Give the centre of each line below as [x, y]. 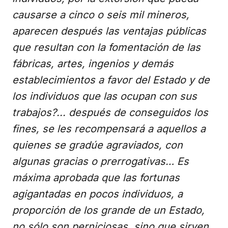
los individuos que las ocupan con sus [105, 96]
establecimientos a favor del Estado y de [111, 80]
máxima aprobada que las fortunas [96, 177]
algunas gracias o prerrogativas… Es [101, 161]
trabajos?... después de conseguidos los [110, 112]
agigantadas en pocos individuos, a [97, 194]
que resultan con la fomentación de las [106, 47]
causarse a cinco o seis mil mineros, [101, 15]
